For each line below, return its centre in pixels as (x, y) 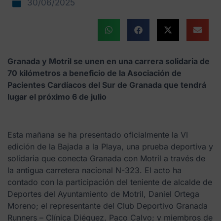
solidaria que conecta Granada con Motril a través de (106, 158)
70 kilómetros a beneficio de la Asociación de (94, 73)
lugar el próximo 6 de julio (57, 96)
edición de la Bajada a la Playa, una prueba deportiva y (110, 146)
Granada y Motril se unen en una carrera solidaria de (109, 61)
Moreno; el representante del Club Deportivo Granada (108, 205)
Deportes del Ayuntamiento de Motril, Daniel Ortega (103, 194)
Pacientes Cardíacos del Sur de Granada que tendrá (107, 85)
